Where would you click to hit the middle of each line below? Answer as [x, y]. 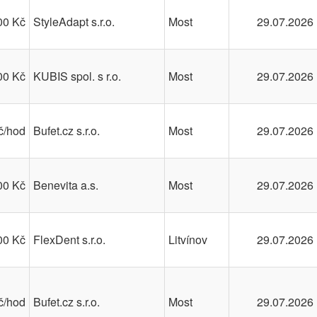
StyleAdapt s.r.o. [74, 22]
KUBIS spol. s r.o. [77, 76]
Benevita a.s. [66, 185]
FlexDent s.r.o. [69, 240]
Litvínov [188, 240]
